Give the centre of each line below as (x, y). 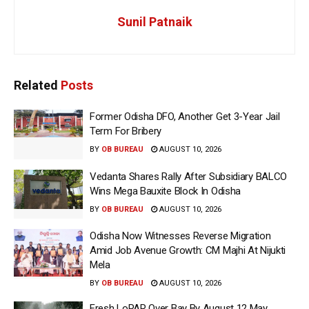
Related (36, 86)
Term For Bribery (126, 131)
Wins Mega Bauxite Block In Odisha (166, 191)
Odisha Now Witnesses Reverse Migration (180, 236)
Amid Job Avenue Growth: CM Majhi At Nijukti (188, 251)
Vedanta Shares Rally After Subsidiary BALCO (189, 176)
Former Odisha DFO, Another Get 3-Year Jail (185, 117)
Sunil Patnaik (154, 22)
